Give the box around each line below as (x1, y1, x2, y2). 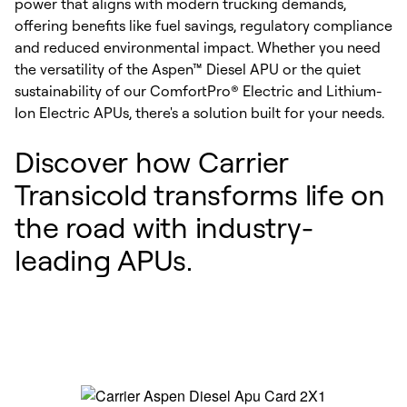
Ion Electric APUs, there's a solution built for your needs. (15, 104, 384, 122)
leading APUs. (15, 241, 193, 278)
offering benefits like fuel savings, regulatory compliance (15, 16, 392, 35)
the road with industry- (15, 208, 313, 245)
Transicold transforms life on (15, 175, 385, 213)
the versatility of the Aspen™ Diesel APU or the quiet (15, 60, 361, 78)
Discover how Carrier (15, 143, 289, 180)
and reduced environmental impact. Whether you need (15, 38, 381, 56)
